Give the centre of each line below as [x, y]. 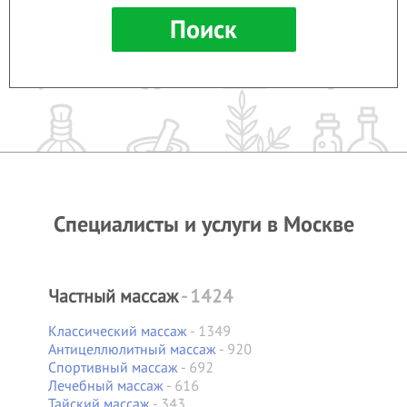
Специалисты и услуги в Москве [203, 224]
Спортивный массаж [113, 367]
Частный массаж [113, 296]
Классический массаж [117, 331]
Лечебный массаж [105, 385]
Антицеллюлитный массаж [132, 349]
